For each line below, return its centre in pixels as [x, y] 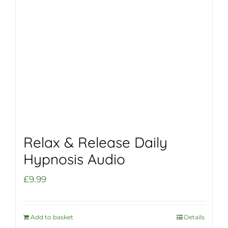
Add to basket [52, 217]
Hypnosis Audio [74, 159]
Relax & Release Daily [95, 142]
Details [194, 217]
